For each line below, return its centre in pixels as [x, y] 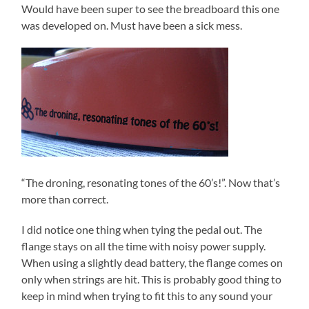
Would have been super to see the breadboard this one [151, 8]
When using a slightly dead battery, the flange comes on [152, 262]
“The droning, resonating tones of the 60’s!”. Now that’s [151, 182]
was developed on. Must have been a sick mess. [132, 25]
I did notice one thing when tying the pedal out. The [142, 229]
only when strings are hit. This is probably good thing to [152, 279]
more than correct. [65, 199]
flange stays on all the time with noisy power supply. [144, 246]
